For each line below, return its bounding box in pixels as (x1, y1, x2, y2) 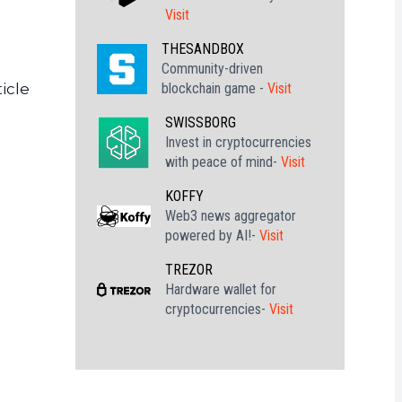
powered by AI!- (165, 227, 259, 244)
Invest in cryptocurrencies (165, 134, 311, 151)
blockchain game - (162, 80, 267, 97)
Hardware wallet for (165, 281, 276, 298)
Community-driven (162, 60, 263, 77)
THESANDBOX (162, 40, 244, 57)
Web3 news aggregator (165, 207, 296, 224)
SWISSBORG (165, 114, 236, 131)
